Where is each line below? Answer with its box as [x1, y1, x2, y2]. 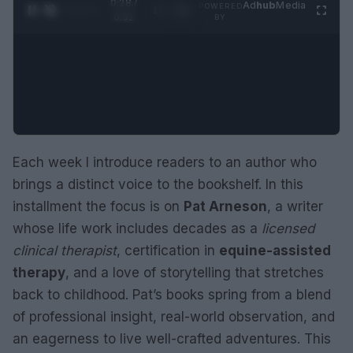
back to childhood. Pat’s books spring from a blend [13, 286, 331, 303]
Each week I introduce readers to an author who [13, 154, 317, 170]
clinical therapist [13, 242, 117, 258]
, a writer [267, 198, 323, 214]
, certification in [117, 242, 219, 258]
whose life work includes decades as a [13, 220, 262, 236]
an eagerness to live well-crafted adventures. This [13, 330, 331, 347]
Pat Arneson [184, 198, 267, 214]
